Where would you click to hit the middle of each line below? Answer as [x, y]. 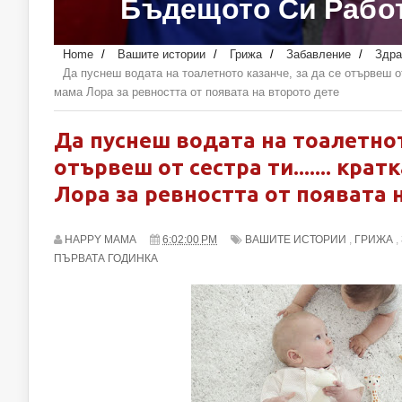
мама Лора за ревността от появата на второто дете [197, 92]
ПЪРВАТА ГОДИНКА [106, 259]
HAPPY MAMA [100, 240]
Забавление [319, 55]
